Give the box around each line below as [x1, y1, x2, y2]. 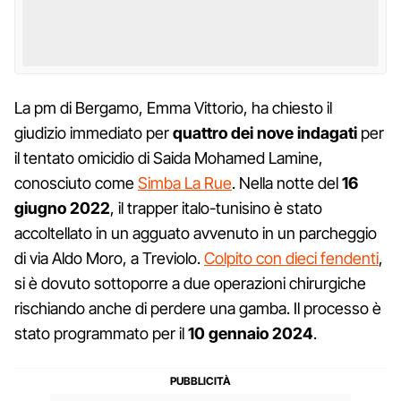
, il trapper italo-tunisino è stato [110, 198, 322, 218]
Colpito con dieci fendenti [204, 248, 379, 268]
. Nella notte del [232, 173, 342, 192]
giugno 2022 [14, 198, 110, 218]
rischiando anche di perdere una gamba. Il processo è [14, 298, 381, 318]
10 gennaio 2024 [188, 323, 313, 343]
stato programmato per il [14, 323, 188, 343]
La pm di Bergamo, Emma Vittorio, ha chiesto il [14, 98, 332, 117]
